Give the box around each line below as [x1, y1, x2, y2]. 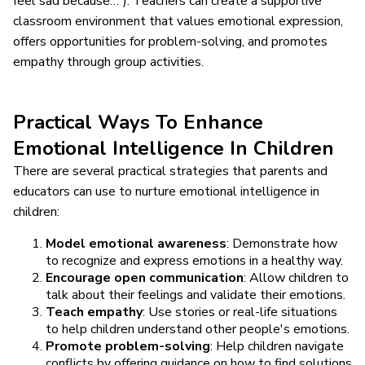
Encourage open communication [46, 268, 244, 287]
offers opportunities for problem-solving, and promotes [13, 32, 328, 51]
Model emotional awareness [46, 234, 226, 253]
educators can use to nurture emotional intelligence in [13, 182, 319, 200]
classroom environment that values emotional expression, [13, 11, 343, 30]
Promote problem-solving [46, 336, 210, 355]
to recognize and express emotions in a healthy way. [46, 251, 343, 270]
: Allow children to [244, 268, 349, 287]
